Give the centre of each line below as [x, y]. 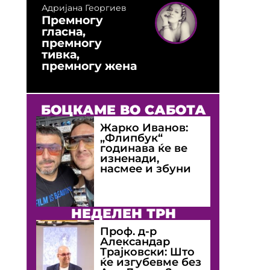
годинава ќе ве [144, 148]
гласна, [64, 31]
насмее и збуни [146, 168]
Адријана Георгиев [84, 8]
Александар [135, 241]
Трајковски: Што [148, 251]
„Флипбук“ [132, 137]
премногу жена [89, 65]
